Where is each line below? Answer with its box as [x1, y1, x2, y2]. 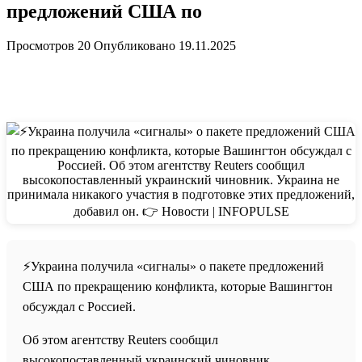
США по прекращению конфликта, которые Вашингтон [23, 279, 333, 293]
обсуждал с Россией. [23, 299, 136, 314]
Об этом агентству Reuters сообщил [23, 332, 218, 347]
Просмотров [6, 38, 74, 53]
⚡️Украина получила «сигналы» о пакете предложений [23, 259, 324, 273]
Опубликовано [94, 38, 175, 53]
